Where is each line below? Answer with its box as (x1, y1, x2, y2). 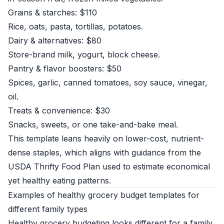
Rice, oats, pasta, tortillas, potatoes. (8, 21, 143, 31)
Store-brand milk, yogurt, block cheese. (8, 49, 160, 59)
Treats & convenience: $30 (8, 105, 110, 115)
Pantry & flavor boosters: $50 (8, 63, 121, 73)
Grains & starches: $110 (8, 7, 97, 17)
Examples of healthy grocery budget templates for (8, 190, 199, 200)
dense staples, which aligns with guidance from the (8, 147, 201, 157)
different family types (8, 204, 87, 214)
